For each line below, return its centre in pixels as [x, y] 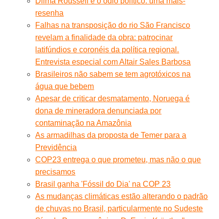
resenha [50, 13]
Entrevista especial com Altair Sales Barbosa [113, 62]
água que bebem [65, 87]
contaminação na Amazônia [84, 123]
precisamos [55, 172]
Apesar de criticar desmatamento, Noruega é [113, 99]
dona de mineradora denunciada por [99, 111]
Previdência [56, 148]
